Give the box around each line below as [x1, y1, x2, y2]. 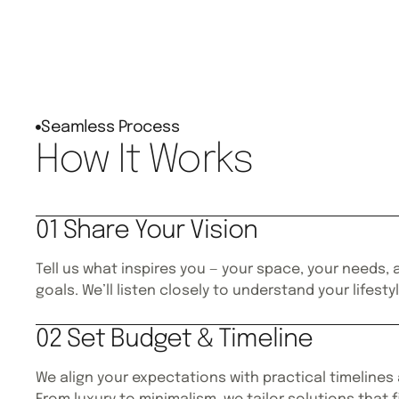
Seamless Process [41, 118, 180, 135]
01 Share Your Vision [36, 217, 258, 244]
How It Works [36, 140, 253, 181]
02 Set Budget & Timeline [36, 326, 313, 353]
